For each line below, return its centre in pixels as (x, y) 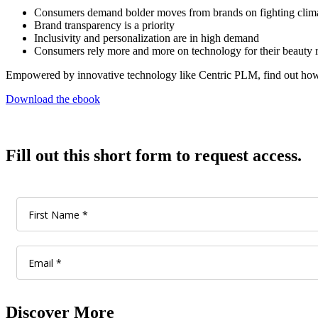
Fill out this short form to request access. (154, 156)
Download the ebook (53, 99)
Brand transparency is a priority (104, 26)
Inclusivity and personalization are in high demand (147, 38)
